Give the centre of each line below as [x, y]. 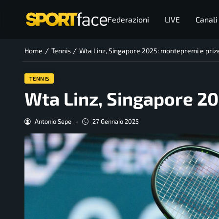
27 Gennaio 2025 [115, 121]
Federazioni [128, 19]
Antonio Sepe [53, 121]
